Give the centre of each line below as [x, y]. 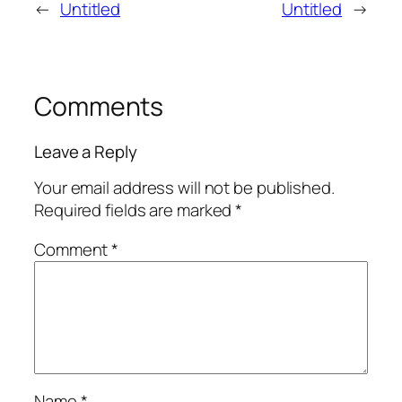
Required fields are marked [135, 210]
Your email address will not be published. [184, 188]
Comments [99, 107]
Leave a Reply [86, 151]
